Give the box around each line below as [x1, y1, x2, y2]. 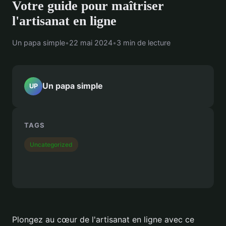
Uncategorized [30, 140, 73, 148]
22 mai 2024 [69, 38, 112, 47]
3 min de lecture [117, 38, 171, 47]
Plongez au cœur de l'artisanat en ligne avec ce [12, 214, 194, 225]
